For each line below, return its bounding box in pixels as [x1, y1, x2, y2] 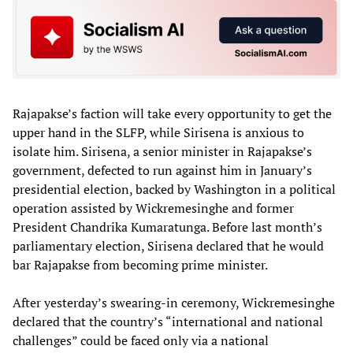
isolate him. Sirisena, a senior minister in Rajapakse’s [13, 143, 312, 161]
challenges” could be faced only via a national [13, 332, 269, 350]
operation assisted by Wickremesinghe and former [13, 199, 294, 217]
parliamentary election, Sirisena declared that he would [13, 237, 324, 255]
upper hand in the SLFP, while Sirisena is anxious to [13, 124, 304, 142]
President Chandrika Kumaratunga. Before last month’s [13, 218, 322, 236]
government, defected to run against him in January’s [13, 162, 312, 180]
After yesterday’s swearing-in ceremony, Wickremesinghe [13, 294, 335, 312]
